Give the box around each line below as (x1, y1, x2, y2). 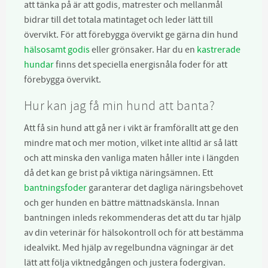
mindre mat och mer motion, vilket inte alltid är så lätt (24, 137, 237, 150)
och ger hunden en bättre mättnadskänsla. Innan (24, 197, 220, 209)
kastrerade (197, 43, 240, 56)
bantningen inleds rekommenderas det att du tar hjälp (24, 212, 241, 224)
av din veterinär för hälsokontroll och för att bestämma (24, 227, 243, 239)
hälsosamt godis (24, 43, 90, 56)
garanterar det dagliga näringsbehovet (87, 182, 243, 194)
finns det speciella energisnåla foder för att (54, 58, 227, 71)
